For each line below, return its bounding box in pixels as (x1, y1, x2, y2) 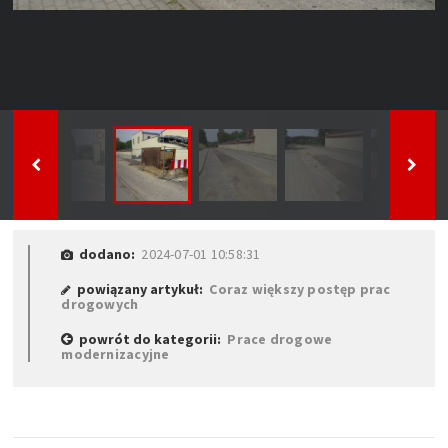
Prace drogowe (227, 329, 333, 348)
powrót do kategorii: (73, 329, 228, 348)
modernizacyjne (61, 344, 170, 363)
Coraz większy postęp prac (209, 279, 391, 298)
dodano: (73, 244, 142, 263)
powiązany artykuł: (71, 279, 210, 298)
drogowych (61, 294, 139, 313)
